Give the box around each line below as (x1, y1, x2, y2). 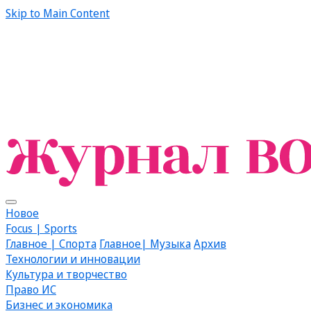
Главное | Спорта (6, 236, 96, 251)
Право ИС (6, 282, 56, 297)
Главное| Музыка (99, 236, 191, 251)
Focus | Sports (6, 221, 77, 236)
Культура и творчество (6, 267, 127, 282)
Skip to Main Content (6, 6, 110, 21)
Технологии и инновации (6, 251, 140, 267)
